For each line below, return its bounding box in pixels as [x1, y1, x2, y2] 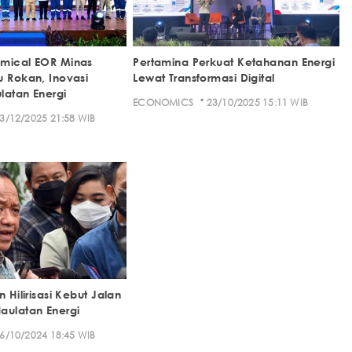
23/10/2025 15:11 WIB [206, 96, 309, 108]
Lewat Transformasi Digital [133, 70, 275, 84]
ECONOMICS [133, 96, 194, 108]
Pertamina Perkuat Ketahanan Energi [133, 54, 335, 68]
